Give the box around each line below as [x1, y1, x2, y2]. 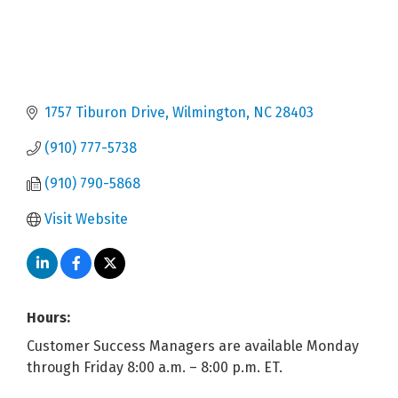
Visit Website [44, 211, 128, 228]
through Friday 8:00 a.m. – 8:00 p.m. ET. [27, 359, 283, 377]
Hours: [27, 309, 70, 327]
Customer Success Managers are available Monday [27, 338, 359, 355]
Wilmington [172, 104, 246, 122]
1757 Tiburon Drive [44, 104, 165, 122]
